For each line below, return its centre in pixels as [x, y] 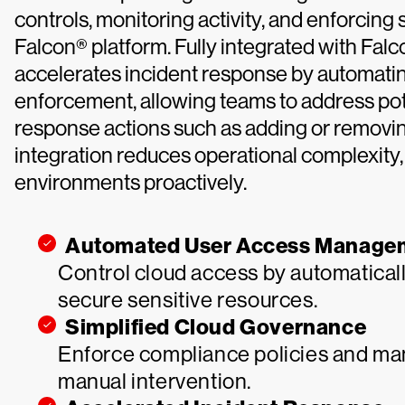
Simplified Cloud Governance [216, 327]
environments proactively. [131, 182]
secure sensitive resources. [188, 300]
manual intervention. [155, 381]
